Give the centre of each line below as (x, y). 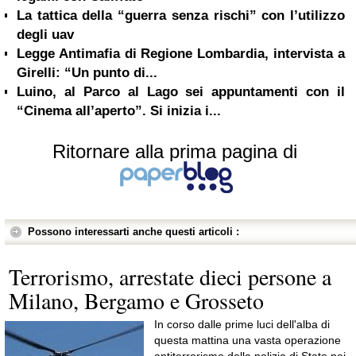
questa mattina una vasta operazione (248, 340)
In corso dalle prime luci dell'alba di (242, 324)
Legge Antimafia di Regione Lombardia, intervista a (181, 54)
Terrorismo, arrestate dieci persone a (170, 277)
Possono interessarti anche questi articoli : (133, 232)
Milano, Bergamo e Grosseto (136, 300)
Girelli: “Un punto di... (87, 73)
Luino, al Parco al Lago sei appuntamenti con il (181, 92)
